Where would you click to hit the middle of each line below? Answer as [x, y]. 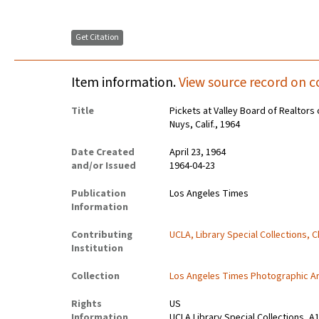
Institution [97, 249]
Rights [87, 304]
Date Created [103, 153]
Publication [99, 194]
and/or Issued [104, 166]
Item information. [125, 83]
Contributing [102, 235]
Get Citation [97, 38]
